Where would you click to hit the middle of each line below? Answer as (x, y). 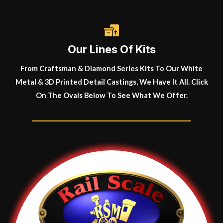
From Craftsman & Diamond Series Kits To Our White (111, 69)
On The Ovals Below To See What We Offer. (111, 96)
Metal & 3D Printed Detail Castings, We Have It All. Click (111, 82)
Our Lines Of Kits (111, 50)
